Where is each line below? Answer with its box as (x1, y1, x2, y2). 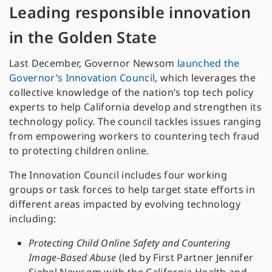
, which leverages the (155, 71, 256, 85)
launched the (177, 56, 240, 70)
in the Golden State (9, 27, 157, 48)
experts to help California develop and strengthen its (9, 100, 262, 114)
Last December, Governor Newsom (9, 56, 177, 70)
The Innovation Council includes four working (9, 168, 228, 182)
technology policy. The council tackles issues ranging (9, 115, 261, 129)
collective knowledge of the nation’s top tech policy (9, 86, 254, 100)
